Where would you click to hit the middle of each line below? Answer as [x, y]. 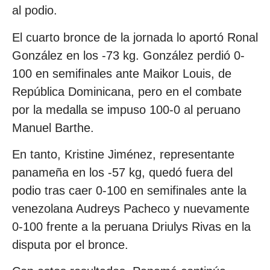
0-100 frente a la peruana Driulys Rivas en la [131, 226]
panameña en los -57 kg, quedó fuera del [122, 172]
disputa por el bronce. [70, 244]
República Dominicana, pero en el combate [127, 91]
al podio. [35, 11]
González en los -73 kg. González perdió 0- [128, 55]
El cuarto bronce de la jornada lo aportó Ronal [135, 37]
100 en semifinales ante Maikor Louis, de [122, 73]
